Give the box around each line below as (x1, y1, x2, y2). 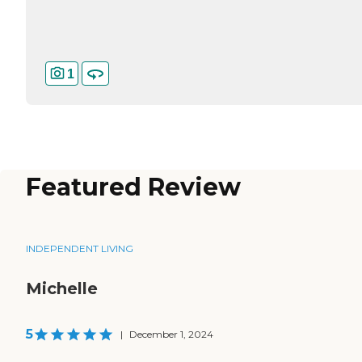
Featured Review (26, 172, 241, 203)
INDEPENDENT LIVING (26, 242, 133, 255)
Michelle (26, 279, 98, 299)
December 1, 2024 (129, 328, 213, 341)
